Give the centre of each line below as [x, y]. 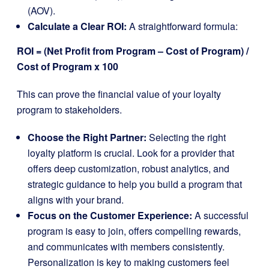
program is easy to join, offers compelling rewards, [134, 231]
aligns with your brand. [76, 200]
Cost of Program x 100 [68, 66]
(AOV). [41, 11]
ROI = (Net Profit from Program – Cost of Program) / [133, 51]
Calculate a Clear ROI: [77, 26]
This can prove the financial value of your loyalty [119, 94]
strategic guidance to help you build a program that [135, 184]
